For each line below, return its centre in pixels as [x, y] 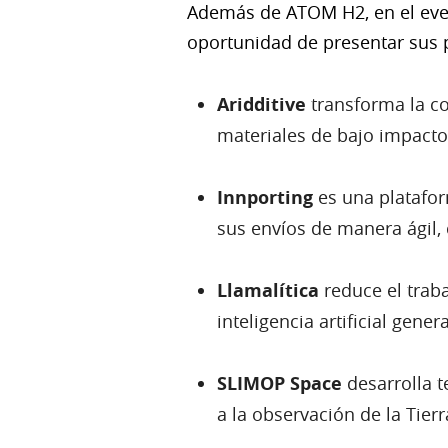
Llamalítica [268, 290]
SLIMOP [251, 383]
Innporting [267, 197]
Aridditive [261, 104]
